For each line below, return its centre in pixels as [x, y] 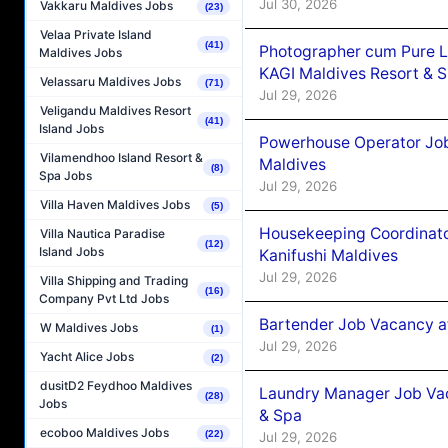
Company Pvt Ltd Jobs [104, 299]
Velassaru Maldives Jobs [110, 82]
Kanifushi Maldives [328, 255]
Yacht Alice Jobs [87, 357]
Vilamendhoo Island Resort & [121, 158]
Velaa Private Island [96, 35]
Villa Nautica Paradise [102, 234]
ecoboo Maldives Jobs [104, 433]
